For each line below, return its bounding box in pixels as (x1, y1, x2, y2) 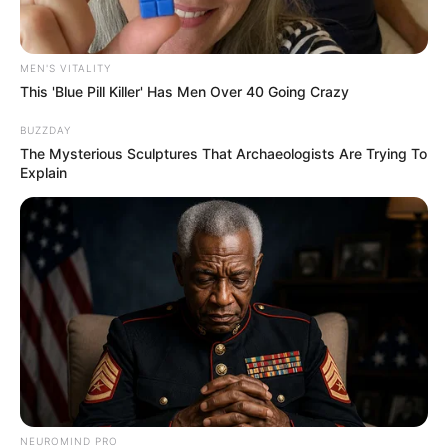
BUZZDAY (20, 123, 71, 136)
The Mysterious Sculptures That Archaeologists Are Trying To (20, 144, 427, 162)
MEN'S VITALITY (20, 61, 111, 74)
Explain (20, 163, 67, 181)
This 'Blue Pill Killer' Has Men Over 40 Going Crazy (20, 82, 349, 100)
